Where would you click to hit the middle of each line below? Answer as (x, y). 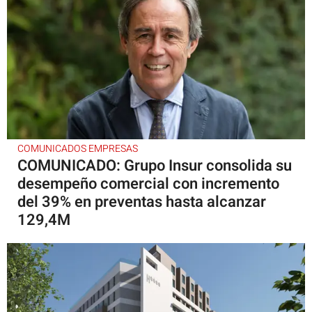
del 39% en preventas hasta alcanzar (142, 202)
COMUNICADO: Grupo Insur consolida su (155, 165)
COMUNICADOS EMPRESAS (78, 148)
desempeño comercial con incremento (148, 184)
